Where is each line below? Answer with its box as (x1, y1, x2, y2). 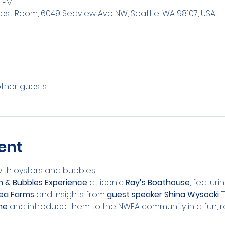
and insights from (34, 189, 107, 200)
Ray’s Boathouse (125, 177, 190, 188)
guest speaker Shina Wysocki (106, 189, 219, 200)
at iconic (87, 177, 126, 188)
